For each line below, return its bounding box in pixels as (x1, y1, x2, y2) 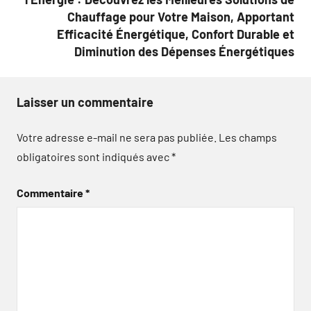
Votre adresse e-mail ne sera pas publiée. (17, 130, 217, 144)
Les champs (219, 130, 277, 144)
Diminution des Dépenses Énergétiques (74, 43, 294, 59)
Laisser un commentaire (17, 94, 153, 110)
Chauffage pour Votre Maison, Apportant (67, 8, 294, 24)
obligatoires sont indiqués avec (17, 149, 171, 163)
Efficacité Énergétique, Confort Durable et (57, 26, 294, 42)
